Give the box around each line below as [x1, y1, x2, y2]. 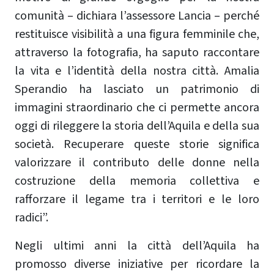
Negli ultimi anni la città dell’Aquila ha [15, 237, 259, 255]
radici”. [15, 209, 48, 227]
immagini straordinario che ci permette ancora [15, 99, 259, 117]
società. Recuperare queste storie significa [15, 136, 259, 154]
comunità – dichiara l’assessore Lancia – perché [15, 7, 259, 25]
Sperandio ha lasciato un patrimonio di [15, 81, 259, 98]
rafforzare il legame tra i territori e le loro [15, 191, 259, 209]
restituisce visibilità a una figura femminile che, [15, 26, 259, 43]
